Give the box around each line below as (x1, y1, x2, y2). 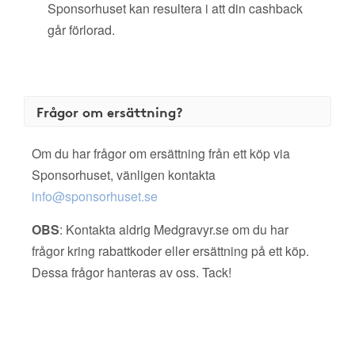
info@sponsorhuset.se (32, 187, 158, 205)
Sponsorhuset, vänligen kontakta (32, 166, 216, 184)
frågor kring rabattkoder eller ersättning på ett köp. (32, 242, 309, 260)
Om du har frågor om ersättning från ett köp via (32, 144, 290, 162)
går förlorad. (48, 21, 115, 39)
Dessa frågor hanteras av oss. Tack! (32, 263, 231, 281)
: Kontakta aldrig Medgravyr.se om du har (59, 220, 288, 239)
